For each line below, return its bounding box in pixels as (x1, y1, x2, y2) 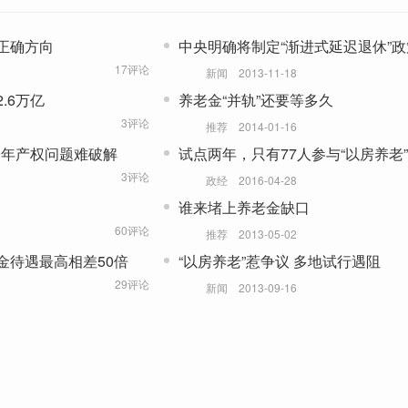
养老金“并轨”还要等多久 (178, 89, 333, 111)
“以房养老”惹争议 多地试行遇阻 (178, 250, 381, 272)
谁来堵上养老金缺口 (178, 197, 310, 219)
